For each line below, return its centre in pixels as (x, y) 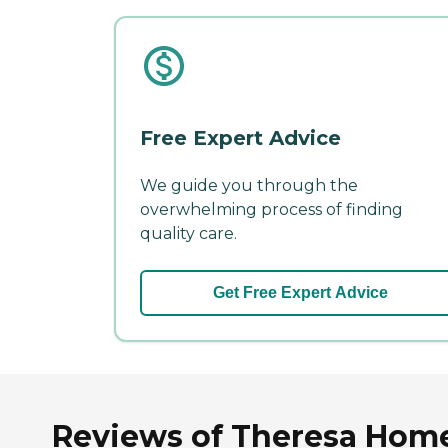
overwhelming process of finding (271, 209)
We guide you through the (249, 185)
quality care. (188, 233)
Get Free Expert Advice (300, 292)
